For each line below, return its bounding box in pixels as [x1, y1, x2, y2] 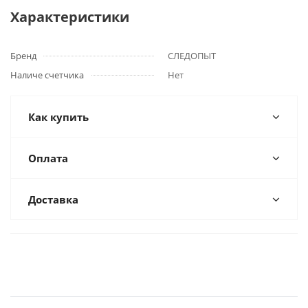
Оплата [28, 151, 68, 165]
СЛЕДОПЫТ [168, 49, 216, 62]
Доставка [28, 192, 78, 206]
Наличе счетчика [10, 69, 84, 81]
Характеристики [10, 8, 129, 26]
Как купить [28, 110, 89, 124]
